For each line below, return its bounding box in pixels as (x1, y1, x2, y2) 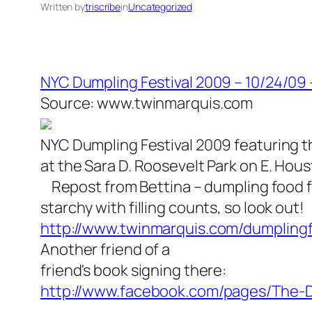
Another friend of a (40, 239, 171, 260)
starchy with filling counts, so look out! (40, 197, 304, 219)
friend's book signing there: (40, 260, 227, 281)
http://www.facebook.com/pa (40, 281, 241, 302)
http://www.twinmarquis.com (40, 218, 239, 240)
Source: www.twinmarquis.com (40, 93, 253, 114)
